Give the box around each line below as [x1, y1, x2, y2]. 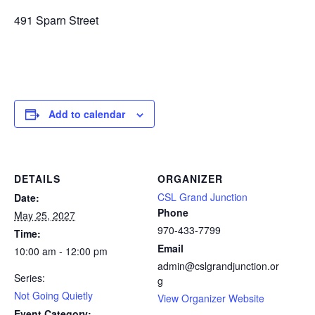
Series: [14, 271, 45, 285]
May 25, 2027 [14, 208, 75, 223]
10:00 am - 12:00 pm [14, 244, 108, 259]
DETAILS [14, 172, 60, 186]
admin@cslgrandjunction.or [157, 259, 279, 274]
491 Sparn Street [14, 12, 98, 29]
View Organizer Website [157, 291, 264, 306]
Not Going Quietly [14, 288, 93, 303]
